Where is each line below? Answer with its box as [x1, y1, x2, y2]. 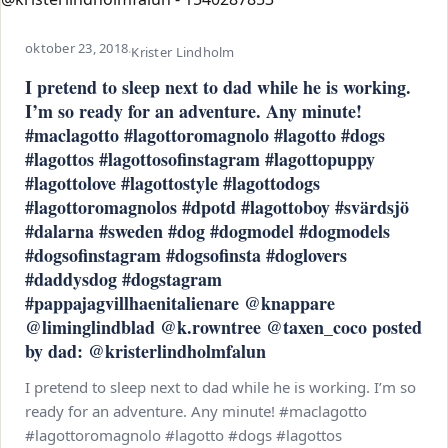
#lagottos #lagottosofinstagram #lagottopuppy [25, 146, 375, 172]
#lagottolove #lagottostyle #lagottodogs [25, 170, 320, 196]
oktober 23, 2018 [25, 39, 129, 57]
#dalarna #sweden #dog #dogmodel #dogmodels [25, 218, 390, 244]
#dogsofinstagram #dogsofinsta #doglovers [25, 242, 347, 268]
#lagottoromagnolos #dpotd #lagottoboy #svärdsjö [25, 194, 409, 220]
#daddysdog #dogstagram [25, 266, 222, 292]
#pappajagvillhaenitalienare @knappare [25, 290, 335, 316]
